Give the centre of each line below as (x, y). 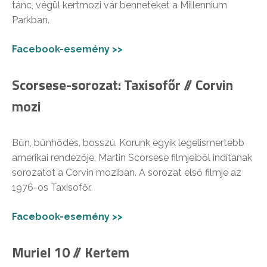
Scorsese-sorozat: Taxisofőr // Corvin (122, 85)
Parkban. (31, 20)
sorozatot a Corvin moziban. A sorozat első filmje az (127, 173)
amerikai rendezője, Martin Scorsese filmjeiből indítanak (132, 158)
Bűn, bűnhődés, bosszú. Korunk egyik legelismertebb (128, 143)
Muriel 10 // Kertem (71, 253)
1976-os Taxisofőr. (52, 188)
